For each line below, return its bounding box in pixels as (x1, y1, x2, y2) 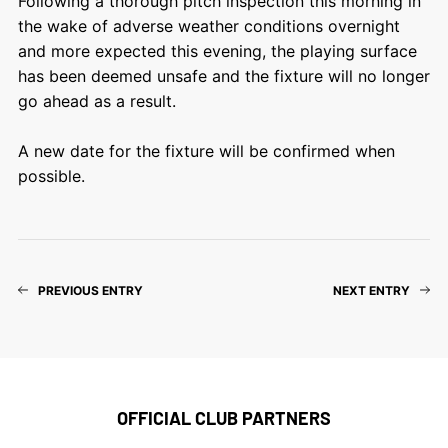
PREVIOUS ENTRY (37, 282, 143, 298)
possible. (17, 165, 85, 186)
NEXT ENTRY (333, 282, 411, 298)
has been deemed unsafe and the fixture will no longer (17, 65, 430, 86)
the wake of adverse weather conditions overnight (17, 15, 400, 36)
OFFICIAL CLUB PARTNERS (117, 406, 331, 429)
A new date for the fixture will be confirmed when (17, 140, 395, 161)
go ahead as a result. (17, 90, 176, 111)
